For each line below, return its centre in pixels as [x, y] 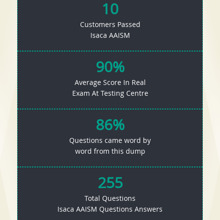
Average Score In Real [110, 82]
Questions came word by [110, 140]
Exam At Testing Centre [110, 93]
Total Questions [110, 198]
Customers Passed [110, 25]
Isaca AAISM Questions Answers [110, 209]
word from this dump [110, 151]
